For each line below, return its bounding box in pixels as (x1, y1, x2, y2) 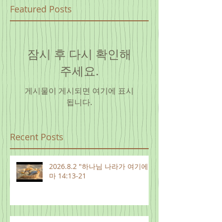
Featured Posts (10, 3, 72, 15)
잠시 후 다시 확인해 (27, 46, 131, 62)
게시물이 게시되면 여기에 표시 (25, 85, 134, 96)
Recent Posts (10, 131, 63, 143)
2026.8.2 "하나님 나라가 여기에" (49, 162, 151, 171)
